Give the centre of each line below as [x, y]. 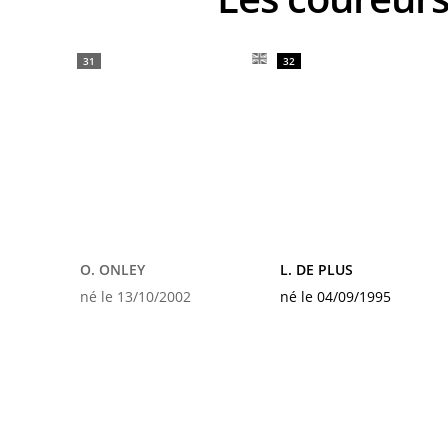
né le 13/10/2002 [135, 296]
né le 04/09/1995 [335, 296]
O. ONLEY [112, 269]
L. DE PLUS [316, 269]
